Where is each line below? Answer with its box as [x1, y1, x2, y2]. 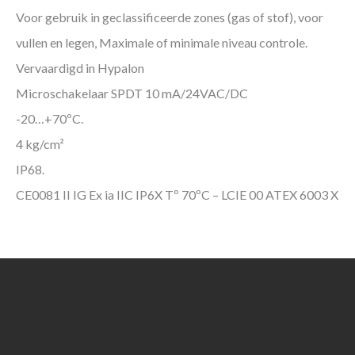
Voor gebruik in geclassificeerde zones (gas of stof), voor [16, 9, 323, 25]
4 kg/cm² [16, 136, 64, 151]
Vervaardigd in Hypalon [16, 59, 144, 75]
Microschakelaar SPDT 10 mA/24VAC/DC [16, 85, 248, 101]
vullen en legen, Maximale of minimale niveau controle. [16, 34, 307, 50]
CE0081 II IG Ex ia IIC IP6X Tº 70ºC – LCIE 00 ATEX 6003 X [16, 186, 338, 202]
